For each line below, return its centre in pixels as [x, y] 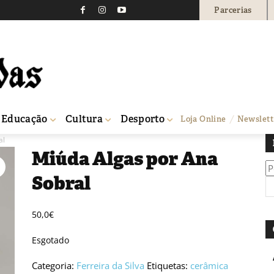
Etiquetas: [168, 265]
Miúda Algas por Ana [124, 158]
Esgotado [50, 240]
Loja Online [203, 119]
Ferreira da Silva [110, 265]
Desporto [143, 119]
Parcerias [233, 10]
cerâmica [209, 265]
